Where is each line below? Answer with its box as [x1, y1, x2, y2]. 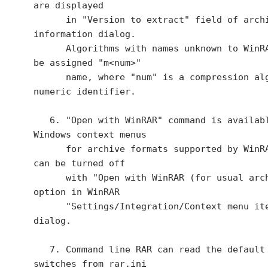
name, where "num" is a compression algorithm [33, 72, 66, 83]
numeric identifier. [33, 86, 136, 97]
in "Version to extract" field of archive [33, 14, 66, 25]
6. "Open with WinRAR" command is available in [33, 115, 50, 126]
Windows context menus [33, 129, 147, 140]
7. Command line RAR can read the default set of [33, 244, 50, 255]
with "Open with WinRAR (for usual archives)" [33, 172, 66, 183]
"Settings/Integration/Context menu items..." [33, 201, 66, 212]
